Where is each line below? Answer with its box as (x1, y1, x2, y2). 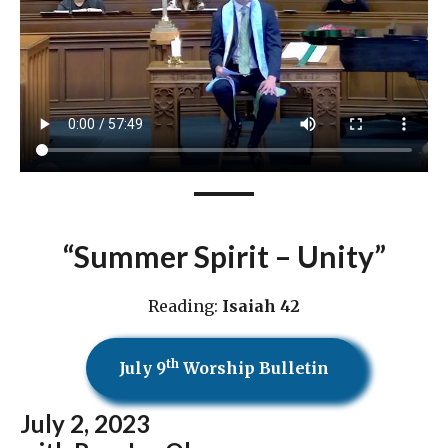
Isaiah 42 (222, 295, 300, 316)
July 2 (20, 408, 84, 438)
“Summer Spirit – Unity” (62, 237, 386, 274)
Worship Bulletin (179, 357, 329, 378)
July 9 (119, 357, 166, 378)
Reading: (148, 295, 222, 316)
